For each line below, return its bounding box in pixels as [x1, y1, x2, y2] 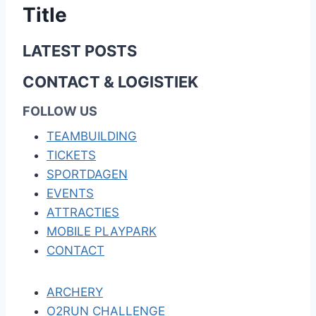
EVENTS [47, 186, 94, 200]
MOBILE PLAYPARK [47, 224, 157, 238]
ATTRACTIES [47, 205, 119, 219]
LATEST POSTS [23, 42, 137, 60]
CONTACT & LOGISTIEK [23, 73, 198, 91]
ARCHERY [47, 285, 103, 299]
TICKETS [47, 148, 96, 162]
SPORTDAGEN [47, 167, 128, 181]
